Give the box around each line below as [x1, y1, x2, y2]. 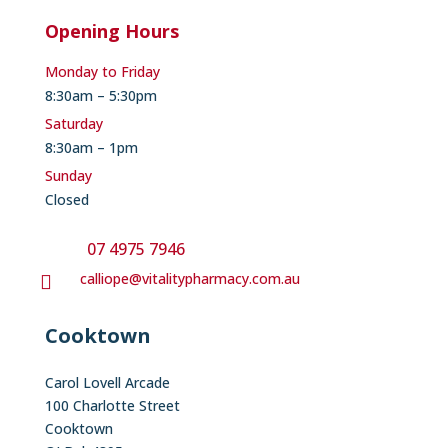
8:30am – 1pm [44, 137, 138, 157]
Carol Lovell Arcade [44, 372, 170, 392]
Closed [44, 189, 89, 209]
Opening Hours [44, 18, 179, 43]
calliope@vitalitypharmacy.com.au [79, 268, 300, 288]
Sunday [44, 165, 92, 185]
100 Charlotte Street [44, 395, 180, 415]
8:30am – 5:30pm [44, 85, 157, 105]
